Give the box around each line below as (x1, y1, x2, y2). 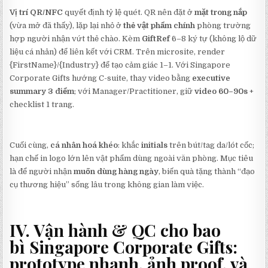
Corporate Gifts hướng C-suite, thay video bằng (10, 73, 193, 83)
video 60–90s (194, 86, 248, 96)
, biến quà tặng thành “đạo (159, 166, 255, 176)
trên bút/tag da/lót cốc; (167, 140, 255, 150)
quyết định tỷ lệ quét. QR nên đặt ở (63, 7, 195, 17)
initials (141, 140, 168, 150)
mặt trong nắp (194, 7, 248, 17)
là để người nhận (10, 166, 74, 176)
